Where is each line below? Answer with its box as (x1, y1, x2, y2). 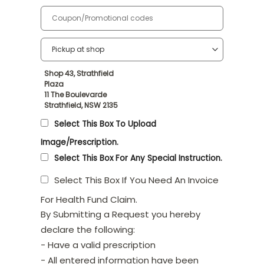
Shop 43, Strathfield (44, 68, 114, 79)
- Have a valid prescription (41, 238, 156, 251)
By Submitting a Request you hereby (41, 207, 200, 220)
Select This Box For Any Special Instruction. (54, 152, 222, 164)
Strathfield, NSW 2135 (44, 100, 118, 111)
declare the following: (41, 223, 135, 236)
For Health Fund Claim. (41, 193, 137, 206)
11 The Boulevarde (44, 90, 107, 100)
